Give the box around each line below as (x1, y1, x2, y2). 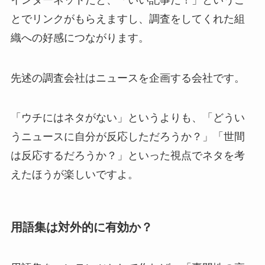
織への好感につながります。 (10, 31, 149, 44)
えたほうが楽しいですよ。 (10, 169, 138, 181)
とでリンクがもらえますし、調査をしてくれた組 (10, 12, 245, 25)
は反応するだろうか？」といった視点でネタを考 (10, 150, 245, 162)
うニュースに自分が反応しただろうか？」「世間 (10, 131, 245, 143)
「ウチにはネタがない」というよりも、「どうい (10, 112, 245, 124)
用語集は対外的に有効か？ (10, 220, 153, 234)
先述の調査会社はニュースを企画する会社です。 (10, 72, 245, 84)
